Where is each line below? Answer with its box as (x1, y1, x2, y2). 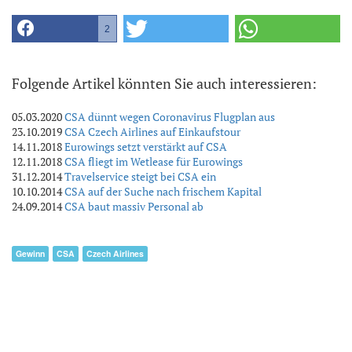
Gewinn (16, 247, 45, 260)
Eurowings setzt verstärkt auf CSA (64, 139, 227, 155)
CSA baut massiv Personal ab (64, 199, 203, 214)
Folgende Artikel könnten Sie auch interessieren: (12, 74, 317, 93)
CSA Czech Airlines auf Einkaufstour (64, 124, 240, 140)
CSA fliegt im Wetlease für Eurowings (64, 154, 243, 170)
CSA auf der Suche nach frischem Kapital (64, 184, 262, 200)
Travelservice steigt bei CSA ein (64, 169, 216, 185)
